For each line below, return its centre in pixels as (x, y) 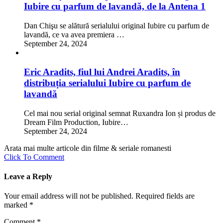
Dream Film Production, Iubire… (76, 122)
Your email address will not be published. (69, 196)
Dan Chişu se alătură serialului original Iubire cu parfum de (116, 26)
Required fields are (165, 196)
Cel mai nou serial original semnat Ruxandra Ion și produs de (120, 113)
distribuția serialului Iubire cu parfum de (107, 83)
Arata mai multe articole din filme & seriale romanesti (88, 148)
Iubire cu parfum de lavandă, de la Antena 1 (115, 6)
